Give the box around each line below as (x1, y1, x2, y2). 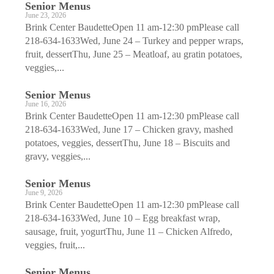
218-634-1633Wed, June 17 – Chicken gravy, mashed (25, 124, 233, 135)
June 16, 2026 (25, 100, 66, 108)
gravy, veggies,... (25, 150, 91, 161)
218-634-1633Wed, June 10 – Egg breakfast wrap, (25, 212, 220, 223)
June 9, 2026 (25, 188, 62, 197)
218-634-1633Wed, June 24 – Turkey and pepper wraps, (25, 35, 243, 46)
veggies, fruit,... (25, 239, 85, 250)
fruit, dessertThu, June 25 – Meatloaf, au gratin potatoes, (25, 48, 242, 59)
